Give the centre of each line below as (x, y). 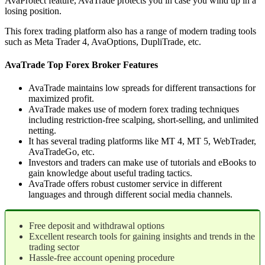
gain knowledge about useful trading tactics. (110, 173)
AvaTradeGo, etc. (62, 152)
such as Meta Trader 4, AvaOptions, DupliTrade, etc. (103, 41)
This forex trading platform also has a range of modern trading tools (130, 31)
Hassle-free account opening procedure (102, 258)
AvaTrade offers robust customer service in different (125, 184)
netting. (42, 131)
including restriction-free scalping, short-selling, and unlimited (143, 120)
